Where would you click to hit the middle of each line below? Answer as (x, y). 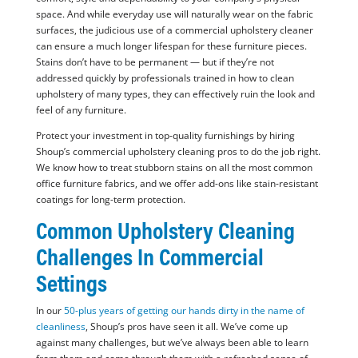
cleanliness (60, 327)
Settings (71, 283)
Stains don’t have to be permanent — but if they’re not (155, 62)
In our (48, 311)
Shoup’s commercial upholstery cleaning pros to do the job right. (178, 152)
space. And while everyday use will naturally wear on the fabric (174, 14)
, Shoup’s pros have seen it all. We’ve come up (186, 327)
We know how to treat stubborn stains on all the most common (174, 168)
